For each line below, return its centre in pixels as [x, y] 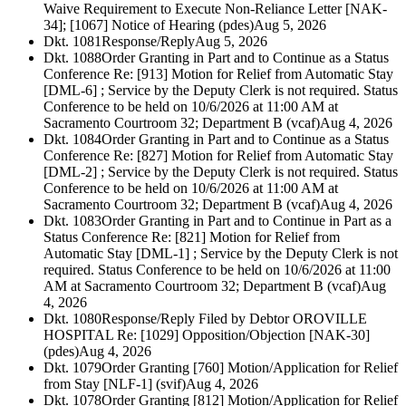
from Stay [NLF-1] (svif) [115, 384]
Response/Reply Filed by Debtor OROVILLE [234, 319]
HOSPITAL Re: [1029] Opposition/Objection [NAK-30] [207, 335]
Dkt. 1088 [72, 58]
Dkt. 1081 [72, 42]
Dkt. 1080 [72, 319]
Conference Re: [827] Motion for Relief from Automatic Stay [218, 156]
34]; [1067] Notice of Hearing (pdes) [149, 25]
